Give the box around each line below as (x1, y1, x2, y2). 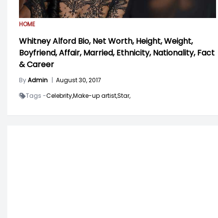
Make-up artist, (73, 91, 117, 100)
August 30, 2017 (56, 76, 101, 85)
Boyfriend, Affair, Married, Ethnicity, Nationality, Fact (19, 47, 215, 59)
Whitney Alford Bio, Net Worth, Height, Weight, (19, 36, 193, 47)
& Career (19, 59, 54, 71)
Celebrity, (46, 91, 73, 100)
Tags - (26, 91, 46, 100)
